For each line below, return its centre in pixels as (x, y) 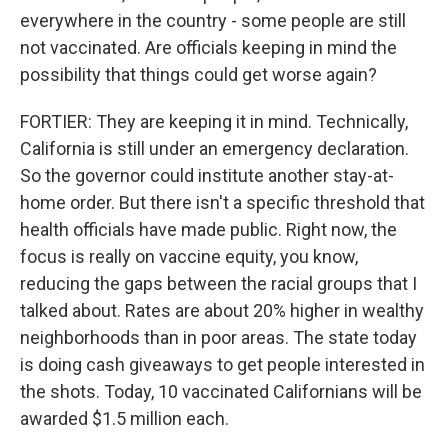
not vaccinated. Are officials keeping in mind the (208, 47)
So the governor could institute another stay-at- (207, 175)
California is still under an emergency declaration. (214, 148)
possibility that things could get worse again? (198, 74)
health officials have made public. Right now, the (208, 229)
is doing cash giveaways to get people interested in (222, 364)
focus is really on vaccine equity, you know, (189, 256)
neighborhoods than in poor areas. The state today (218, 337)
